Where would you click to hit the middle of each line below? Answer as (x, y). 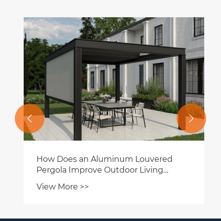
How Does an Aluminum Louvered (101, 159)
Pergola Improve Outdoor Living (96, 170)
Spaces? (49, 181)
